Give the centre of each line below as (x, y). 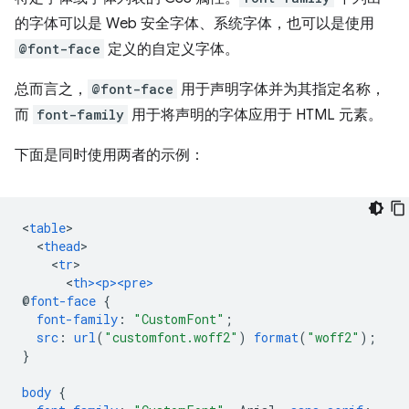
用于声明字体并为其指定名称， (281, 89)
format (276, 337)
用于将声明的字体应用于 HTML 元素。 (255, 115)
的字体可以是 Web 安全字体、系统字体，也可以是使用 (194, 24)
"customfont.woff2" (171, 337)
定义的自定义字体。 (172, 49)
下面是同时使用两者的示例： (110, 155)
